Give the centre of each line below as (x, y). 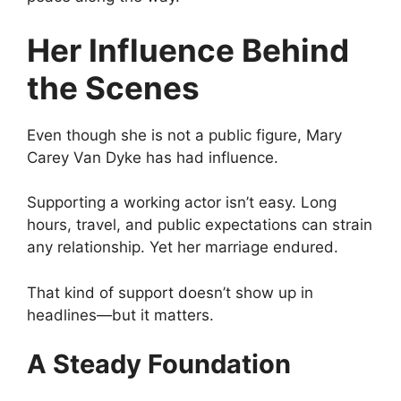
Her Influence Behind (188, 50)
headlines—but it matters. (120, 315)
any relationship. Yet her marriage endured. (183, 247)
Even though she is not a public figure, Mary (184, 135)
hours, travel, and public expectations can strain (200, 225)
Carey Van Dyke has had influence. (153, 157)
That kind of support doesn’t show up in (170, 292)
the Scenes (113, 87)
